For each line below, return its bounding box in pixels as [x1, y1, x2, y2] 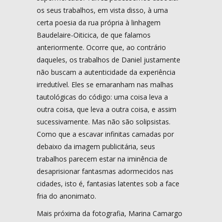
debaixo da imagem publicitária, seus [37, 141, 155, 151]
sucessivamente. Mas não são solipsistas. [37, 116, 170, 126]
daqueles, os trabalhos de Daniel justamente [37, 55, 180, 64]
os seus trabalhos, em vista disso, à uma [37, 5, 168, 15]
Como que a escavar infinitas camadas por [37, 129, 174, 139]
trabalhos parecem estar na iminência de [37, 154, 167, 164]
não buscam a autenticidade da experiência [37, 67, 175, 77]
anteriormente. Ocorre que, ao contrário [37, 42, 166, 52]
